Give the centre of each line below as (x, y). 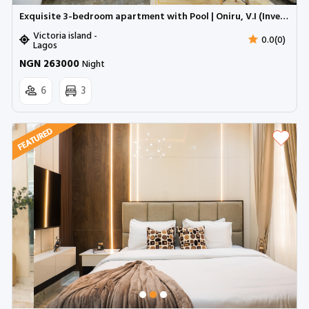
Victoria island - (65, 36)
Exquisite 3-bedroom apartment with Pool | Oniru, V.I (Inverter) (284, 17)
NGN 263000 (51, 64)
